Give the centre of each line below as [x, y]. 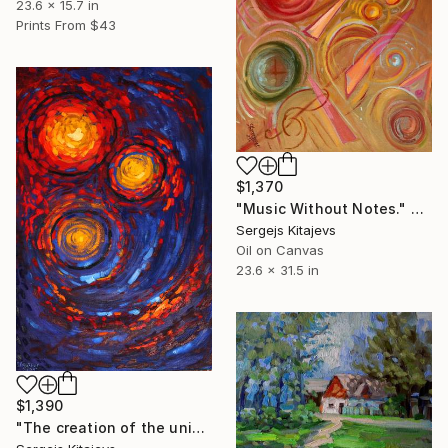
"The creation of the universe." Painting [198, 428]
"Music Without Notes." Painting [417, 208]
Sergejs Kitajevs [286, 229]
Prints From [51, 24]
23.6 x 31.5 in [277, 269]
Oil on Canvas [280, 249]
